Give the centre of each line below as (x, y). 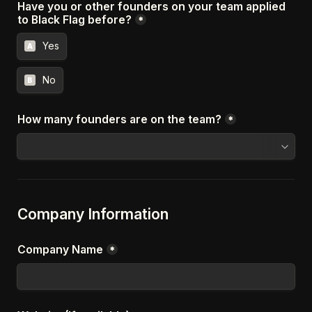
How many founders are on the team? (119, 120)
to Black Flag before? (75, 19)
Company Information (93, 214)
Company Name (60, 249)
